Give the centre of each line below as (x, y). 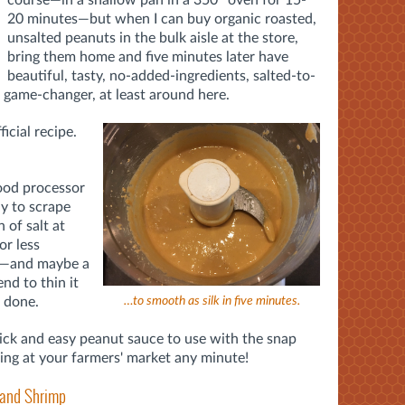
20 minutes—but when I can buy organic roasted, (162, 19)
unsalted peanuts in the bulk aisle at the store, (153, 38)
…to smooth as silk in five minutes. (212, 301)
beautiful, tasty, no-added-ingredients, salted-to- (161, 75)
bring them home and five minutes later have (148, 57)
